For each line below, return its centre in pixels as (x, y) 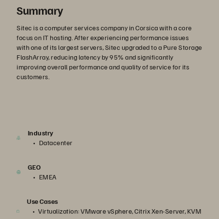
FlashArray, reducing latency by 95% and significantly (95, 57)
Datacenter (56, 142)
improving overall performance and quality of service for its (103, 67)
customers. (34, 77)
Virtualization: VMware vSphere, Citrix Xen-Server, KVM (120, 211)
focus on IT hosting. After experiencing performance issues (103, 37)
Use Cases (43, 201)
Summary (40, 10)
